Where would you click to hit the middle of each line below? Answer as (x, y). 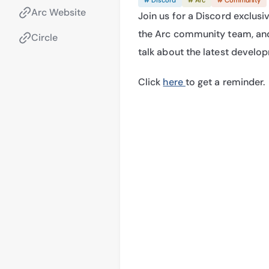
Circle (44, 38)
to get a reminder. (225, 82)
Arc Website (59, 12)
